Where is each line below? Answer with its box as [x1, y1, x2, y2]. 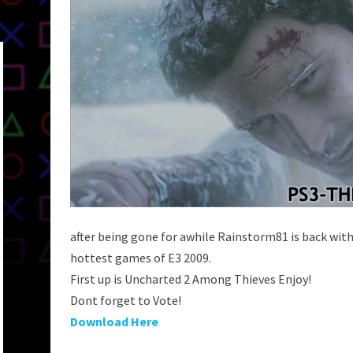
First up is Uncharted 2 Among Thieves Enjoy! [70, 271, 311, 287]
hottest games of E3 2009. [70, 250, 211, 266]
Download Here [70, 314, 158, 329]
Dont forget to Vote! [70, 292, 181, 308]
